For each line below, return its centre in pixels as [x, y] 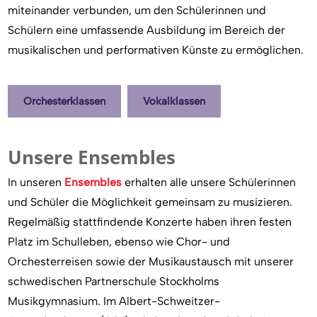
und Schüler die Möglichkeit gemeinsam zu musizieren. [150, 202]
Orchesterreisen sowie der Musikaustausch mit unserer [151, 261]
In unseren [36, 182]
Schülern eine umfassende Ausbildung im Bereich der [147, 30]
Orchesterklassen [65, 101]
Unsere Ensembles [92, 157]
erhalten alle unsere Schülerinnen [209, 182]
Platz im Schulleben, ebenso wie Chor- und [119, 242]
